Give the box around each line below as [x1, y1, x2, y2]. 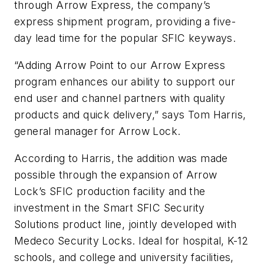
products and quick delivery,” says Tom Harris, [14, 108, 246, 121]
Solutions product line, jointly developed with [14, 217, 237, 230]
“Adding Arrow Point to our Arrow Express [14, 58, 225, 71]
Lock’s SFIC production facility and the [14, 184, 206, 197]
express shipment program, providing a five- [14, 15, 236, 28]
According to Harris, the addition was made [14, 151, 228, 164]
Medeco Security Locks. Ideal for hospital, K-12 [14, 234, 249, 247]
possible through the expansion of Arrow [14, 168, 217, 181]
